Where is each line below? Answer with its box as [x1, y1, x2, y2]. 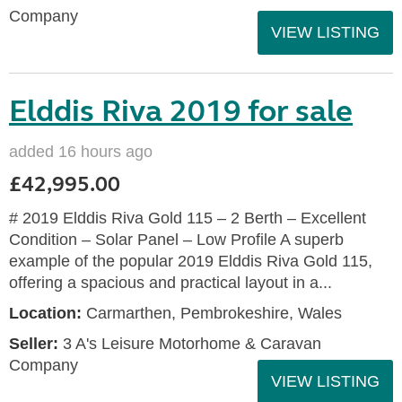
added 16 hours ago [9, 143, 153, 161]
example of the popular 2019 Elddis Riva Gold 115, [9, 252, 372, 270]
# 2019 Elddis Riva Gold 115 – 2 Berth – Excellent [9, 209, 366, 227]
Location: [9, 304, 82, 322]
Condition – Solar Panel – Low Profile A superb [9, 231, 344, 249]
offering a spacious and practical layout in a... [9, 274, 332, 292]
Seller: [9, 335, 58, 353]
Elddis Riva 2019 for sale [9, 92, 353, 130]
